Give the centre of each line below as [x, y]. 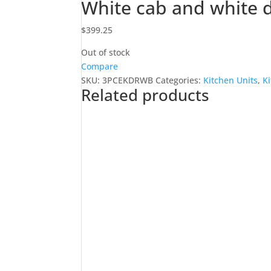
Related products [145, 95]
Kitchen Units [231, 80]
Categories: [180, 80]
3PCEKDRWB [128, 80]
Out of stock [106, 52]
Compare [100, 66]
